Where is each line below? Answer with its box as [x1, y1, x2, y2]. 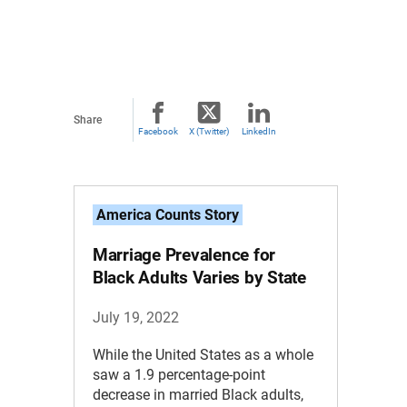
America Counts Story [95, 206, 239, 223]
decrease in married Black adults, [92, 385, 303, 403]
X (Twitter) [189, 126, 230, 136]
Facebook [137, 126, 178, 136]
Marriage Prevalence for [92, 244, 276, 265]
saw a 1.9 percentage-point [92, 365, 265, 383]
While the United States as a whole [92, 345, 313, 363]
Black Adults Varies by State [92, 267, 306, 288]
